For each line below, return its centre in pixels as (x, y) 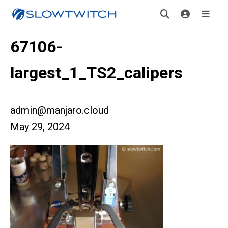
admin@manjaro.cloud (60, 110)
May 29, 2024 (40, 127)
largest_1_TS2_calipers (96, 73)
